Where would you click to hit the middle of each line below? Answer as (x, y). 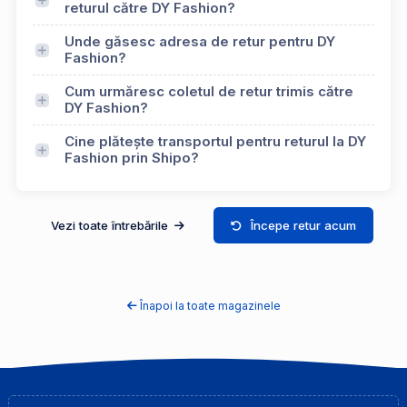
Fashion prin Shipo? (132, 158)
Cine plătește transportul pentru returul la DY (215, 142)
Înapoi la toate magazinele (210, 306)
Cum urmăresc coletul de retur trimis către (209, 92)
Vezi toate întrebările (111, 225)
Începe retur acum (304, 225)
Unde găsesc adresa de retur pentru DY (200, 42)
